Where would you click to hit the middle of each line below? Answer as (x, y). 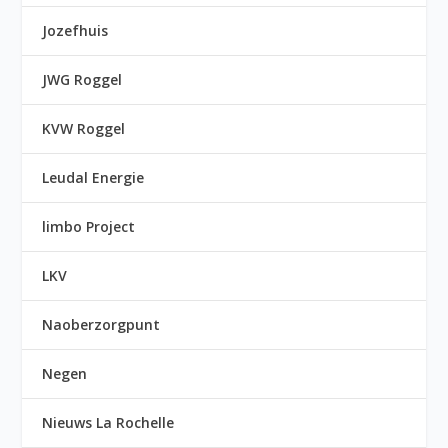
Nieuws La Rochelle (108, 423)
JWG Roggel (82, 80)
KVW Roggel (84, 129)
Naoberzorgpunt (101, 325)
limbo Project (89, 227)
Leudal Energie (93, 178)
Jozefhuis (75, 31)
